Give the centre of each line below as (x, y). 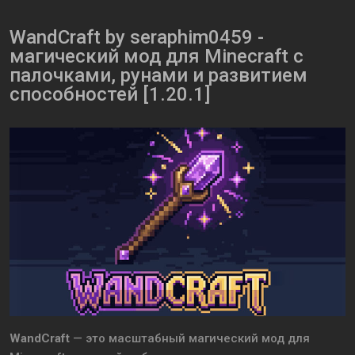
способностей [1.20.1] (110, 95)
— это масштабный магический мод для (190, 339)
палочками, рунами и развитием (158, 76)
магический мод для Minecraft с (157, 57)
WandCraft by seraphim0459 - (137, 38)
